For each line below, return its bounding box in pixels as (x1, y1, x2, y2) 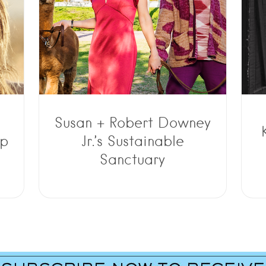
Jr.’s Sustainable (81, 132, 184, 150)
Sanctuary (100, 150, 166, 168)
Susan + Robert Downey (54, 113, 211, 131)
